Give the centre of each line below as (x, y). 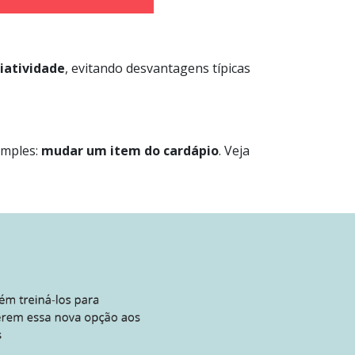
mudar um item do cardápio (130, 151)
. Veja (234, 151)
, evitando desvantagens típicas (158, 69)
